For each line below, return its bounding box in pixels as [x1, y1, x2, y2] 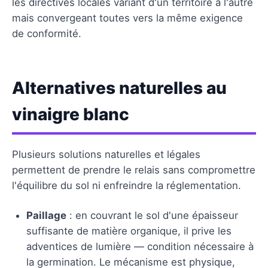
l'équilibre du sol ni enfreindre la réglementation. [12, 179, 241, 191]
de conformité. [12, 27, 81, 39]
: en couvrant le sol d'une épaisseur [66, 209, 238, 221]
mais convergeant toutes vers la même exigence [12, 11, 243, 24]
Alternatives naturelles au [12, 77, 227, 98]
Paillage [26, 209, 66, 221]
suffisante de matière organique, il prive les [26, 224, 232, 237]
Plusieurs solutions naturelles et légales [12, 148, 200, 160]
